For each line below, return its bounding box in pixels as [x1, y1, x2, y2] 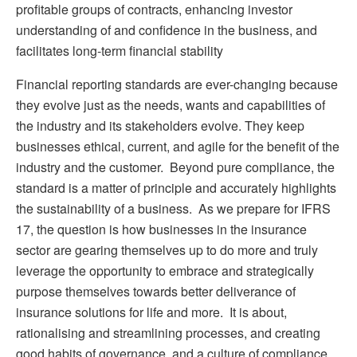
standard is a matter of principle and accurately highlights [16, 178, 336, 197]
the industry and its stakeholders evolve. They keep [16, 116, 304, 135]
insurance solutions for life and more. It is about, [16, 302, 287, 321]
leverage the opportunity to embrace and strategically [16, 261, 314, 280]
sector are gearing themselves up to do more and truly [16, 240, 318, 259]
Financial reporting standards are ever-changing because [16, 74, 338, 93]
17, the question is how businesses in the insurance [16, 219, 307, 238]
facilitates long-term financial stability [16, 41, 223, 60]
